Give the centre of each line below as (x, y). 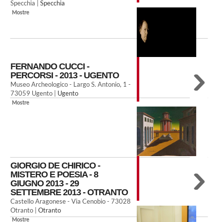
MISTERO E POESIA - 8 (54, 174)
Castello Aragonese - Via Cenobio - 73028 (71, 201)
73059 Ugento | (34, 93)
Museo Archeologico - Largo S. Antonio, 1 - (71, 84)
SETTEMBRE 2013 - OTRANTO (69, 192)
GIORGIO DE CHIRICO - (55, 166)
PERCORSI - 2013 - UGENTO (65, 75)
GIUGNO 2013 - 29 (45, 183)
